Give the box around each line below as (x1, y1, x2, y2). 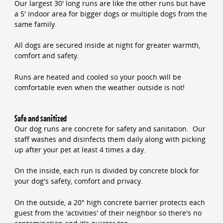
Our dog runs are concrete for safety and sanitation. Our (14, 123, 206, 133)
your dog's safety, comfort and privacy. (14, 176, 143, 186)
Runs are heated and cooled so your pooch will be (14, 72, 181, 82)
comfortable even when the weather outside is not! (14, 83, 185, 93)
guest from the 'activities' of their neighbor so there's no (14, 208, 202, 218)
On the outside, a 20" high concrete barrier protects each (14, 197, 205, 207)
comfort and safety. (14, 51, 79, 61)
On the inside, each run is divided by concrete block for (14, 166, 199, 176)
